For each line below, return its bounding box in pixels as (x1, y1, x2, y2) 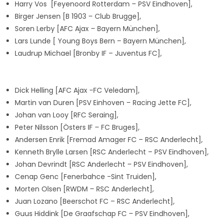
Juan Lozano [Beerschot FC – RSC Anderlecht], (15, 196, 175, 206)
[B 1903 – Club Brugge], (63, 11, 141, 21)
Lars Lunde (15, 36, 53, 46)
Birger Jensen (15, 11, 63, 21)
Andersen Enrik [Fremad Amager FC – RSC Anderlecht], (15, 135, 203, 145)
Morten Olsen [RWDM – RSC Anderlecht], (15, 184, 154, 194)
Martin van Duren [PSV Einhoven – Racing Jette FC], (15, 98, 191, 108)
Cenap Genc (15, 172, 61, 182)
